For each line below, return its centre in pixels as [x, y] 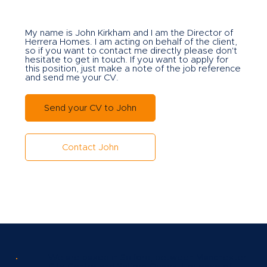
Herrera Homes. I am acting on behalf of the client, [131, 42]
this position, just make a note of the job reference [133, 69]
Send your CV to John [90, 108]
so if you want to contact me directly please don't [131, 51]
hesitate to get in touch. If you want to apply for [126, 60]
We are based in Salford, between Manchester [147, 258]
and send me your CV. [72, 78]
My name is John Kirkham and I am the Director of [129, 33]
